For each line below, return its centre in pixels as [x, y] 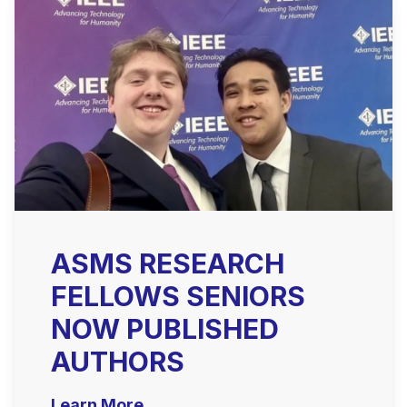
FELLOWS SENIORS [178, 296]
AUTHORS [118, 362]
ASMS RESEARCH [168, 263]
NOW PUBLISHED [165, 329]
